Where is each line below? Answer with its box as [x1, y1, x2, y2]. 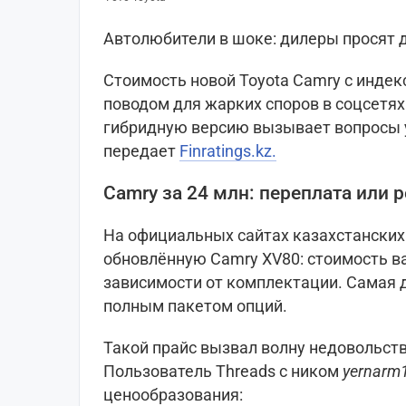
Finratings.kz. [179, 140, 276, 160]
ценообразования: [103, 384, 243, 404]
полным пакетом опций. [103, 295, 287, 315]
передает [103, 140, 179, 160]
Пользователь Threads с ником [103, 361, 343, 381]
